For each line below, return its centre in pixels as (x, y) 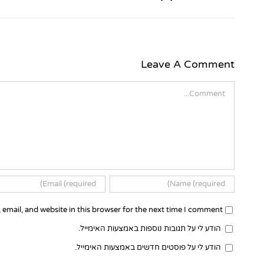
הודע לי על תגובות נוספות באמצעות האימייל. (149, 228)
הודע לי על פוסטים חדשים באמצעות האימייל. (148, 247)
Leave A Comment (187, 64)
